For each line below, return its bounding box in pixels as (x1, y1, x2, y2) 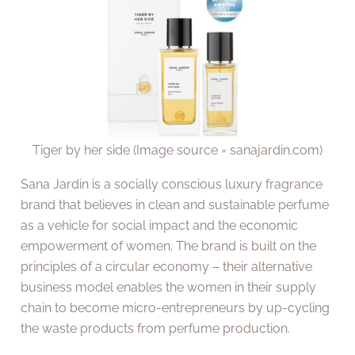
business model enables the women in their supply (21, 279, 317, 295)
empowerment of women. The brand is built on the (21, 238, 317, 254)
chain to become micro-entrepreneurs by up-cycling (21, 300, 330, 315)
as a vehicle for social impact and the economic (21, 217, 299, 233)
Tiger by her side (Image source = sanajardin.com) (32, 143, 323, 158)
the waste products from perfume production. (21, 320, 291, 336)
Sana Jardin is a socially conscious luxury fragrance (21, 176, 323, 192)
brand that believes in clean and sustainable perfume (21, 197, 330, 212)
